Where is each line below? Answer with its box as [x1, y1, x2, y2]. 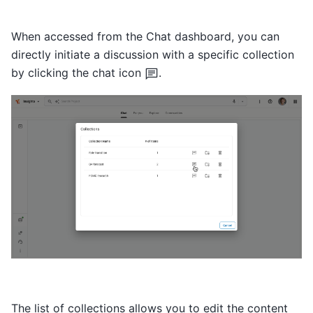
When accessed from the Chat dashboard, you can [11, 29, 279, 44]
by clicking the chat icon [11, 66, 145, 80]
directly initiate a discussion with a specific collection [11, 48, 294, 62]
